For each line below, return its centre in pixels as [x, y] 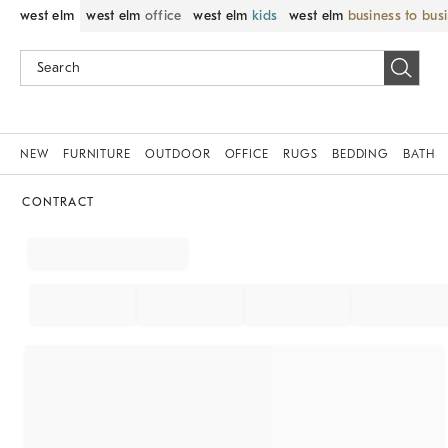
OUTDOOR [178, 154]
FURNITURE [97, 154]
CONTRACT [58, 202]
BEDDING [360, 154]
